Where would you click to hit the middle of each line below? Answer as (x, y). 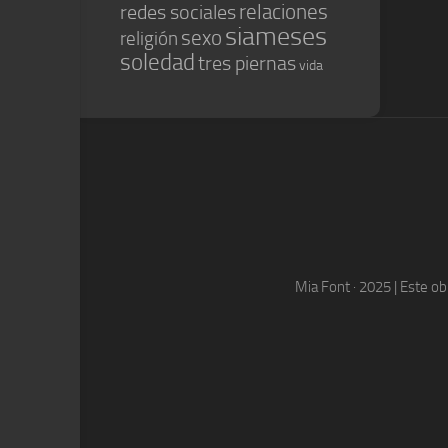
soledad (157, 62)
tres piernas (247, 63)
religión (149, 38)
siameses (276, 36)
